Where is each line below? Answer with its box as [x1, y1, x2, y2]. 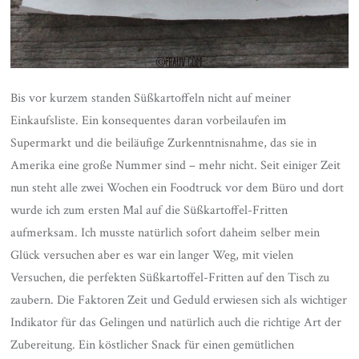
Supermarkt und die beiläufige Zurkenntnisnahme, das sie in [10, 135, 317, 152]
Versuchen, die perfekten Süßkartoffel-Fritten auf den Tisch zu [10, 269, 330, 287]
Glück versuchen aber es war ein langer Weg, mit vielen [10, 247, 294, 264]
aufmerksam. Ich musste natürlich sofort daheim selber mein [10, 224, 321, 242]
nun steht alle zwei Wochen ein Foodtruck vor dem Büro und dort [10, 179, 345, 197]
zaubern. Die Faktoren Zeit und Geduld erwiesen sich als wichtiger [10, 292, 348, 309]
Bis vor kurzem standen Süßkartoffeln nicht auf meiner [10, 90, 292, 107]
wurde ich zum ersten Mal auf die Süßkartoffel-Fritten [10, 202, 288, 220]
